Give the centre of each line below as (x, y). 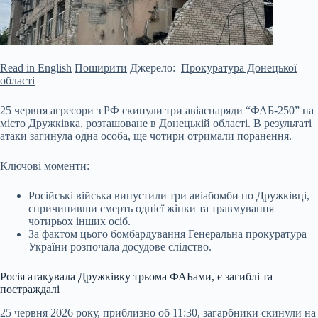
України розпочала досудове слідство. (120, 247)
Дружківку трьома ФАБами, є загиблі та (175, 276)
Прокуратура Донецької (239, 68)
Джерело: (154, 68)
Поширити (101, 68)
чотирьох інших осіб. (79, 221)
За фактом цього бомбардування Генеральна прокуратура (168, 234)
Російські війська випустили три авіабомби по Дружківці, (169, 196)
